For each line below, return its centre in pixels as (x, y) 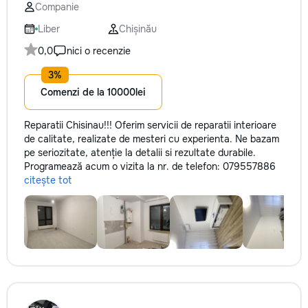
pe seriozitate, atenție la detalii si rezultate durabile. (140, 153)
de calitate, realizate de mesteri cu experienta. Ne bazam (152, 139)
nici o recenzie (99, 51)
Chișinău (138, 29)
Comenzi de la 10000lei (93, 92)
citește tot (48, 180)
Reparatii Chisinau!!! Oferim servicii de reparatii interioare (150, 125)
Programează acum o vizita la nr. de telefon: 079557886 (150, 166)
